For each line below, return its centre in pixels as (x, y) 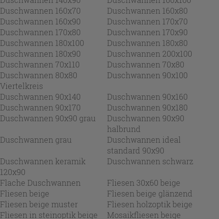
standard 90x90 (136, 150)
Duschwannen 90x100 (147, 75)
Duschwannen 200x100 (150, 53)
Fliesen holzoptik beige (150, 204)
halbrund (124, 129)
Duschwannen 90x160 (147, 96)
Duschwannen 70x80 (146, 64)
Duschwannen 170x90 (147, 32)
